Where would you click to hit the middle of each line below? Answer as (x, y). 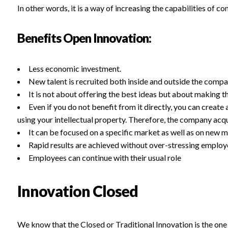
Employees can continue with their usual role (105, 158)
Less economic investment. (75, 69)
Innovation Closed (77, 191)
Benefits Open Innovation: (84, 38)
